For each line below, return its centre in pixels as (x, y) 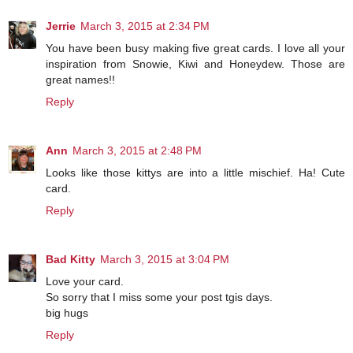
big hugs (67, 313)
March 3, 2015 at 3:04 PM (165, 260)
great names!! (80, 80)
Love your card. (85, 282)
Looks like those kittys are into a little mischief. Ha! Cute (195, 173)
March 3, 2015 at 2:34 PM (145, 26)
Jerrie (61, 26)
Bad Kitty (71, 260)
